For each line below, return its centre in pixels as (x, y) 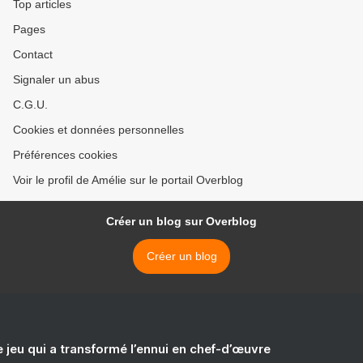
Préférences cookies (65, 155)
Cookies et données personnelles (98, 130)
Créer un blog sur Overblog (181, 222)
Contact (33, 55)
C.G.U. (30, 105)
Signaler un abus (56, 80)
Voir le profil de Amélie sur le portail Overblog (128, 180)
